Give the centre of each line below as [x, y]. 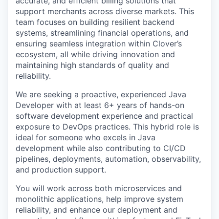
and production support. [61, 170]
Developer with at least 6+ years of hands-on [100, 105]
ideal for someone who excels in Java [86, 137]
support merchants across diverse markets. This [105, 11]
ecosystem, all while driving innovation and [95, 54]
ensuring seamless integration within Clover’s [99, 44]
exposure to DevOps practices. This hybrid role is [107, 127]
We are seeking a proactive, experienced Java [101, 94]
